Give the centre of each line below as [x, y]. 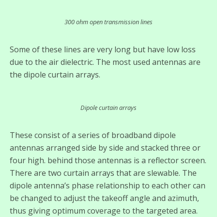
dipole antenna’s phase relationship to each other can [108, 186]
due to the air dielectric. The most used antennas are [105, 62]
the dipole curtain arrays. [55, 75]
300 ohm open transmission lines [108, 22]
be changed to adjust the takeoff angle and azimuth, [104, 198]
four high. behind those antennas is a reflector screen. [108, 161]
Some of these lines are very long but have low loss [103, 50]
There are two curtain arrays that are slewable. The [103, 173]
